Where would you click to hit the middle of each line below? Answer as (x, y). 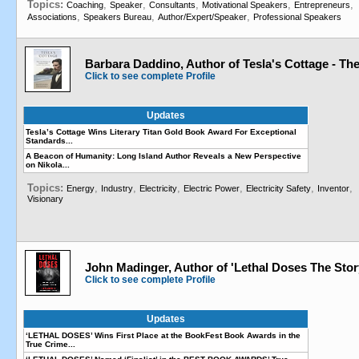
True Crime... (50, 344)
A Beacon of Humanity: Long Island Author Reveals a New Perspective (163, 156)
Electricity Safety (278, 188)
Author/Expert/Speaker (202, 17)
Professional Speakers (297, 17)
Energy (81, 188)
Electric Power (212, 188)
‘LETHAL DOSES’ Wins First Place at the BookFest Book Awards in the (163, 335)
